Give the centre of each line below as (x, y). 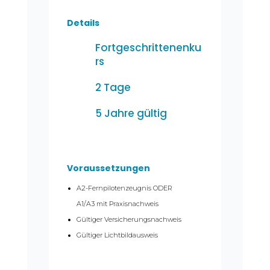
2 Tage (113, 87)
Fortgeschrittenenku (148, 47)
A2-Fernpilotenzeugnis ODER (124, 188)
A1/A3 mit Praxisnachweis (117, 203)
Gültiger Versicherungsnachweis (129, 219)
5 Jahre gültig (131, 113)
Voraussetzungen (108, 168)
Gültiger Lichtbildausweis (117, 235)
